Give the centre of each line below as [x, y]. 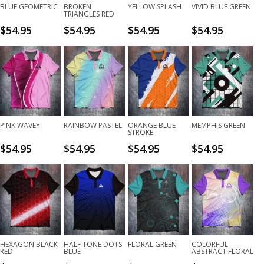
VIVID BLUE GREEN [221, 6]
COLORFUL [209, 244]
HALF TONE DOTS [93, 244]
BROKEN [78, 6]
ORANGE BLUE [151, 126]
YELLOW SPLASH [154, 6]
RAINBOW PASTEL [93, 126]
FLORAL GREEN [152, 244]
